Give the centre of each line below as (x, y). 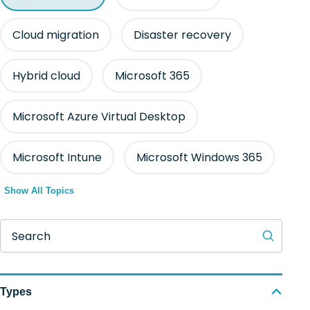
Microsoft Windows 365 (199, 157)
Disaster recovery (182, 35)
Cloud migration (56, 35)
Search (31, 236)
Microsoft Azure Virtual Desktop (99, 117)
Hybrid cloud (46, 76)
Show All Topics (39, 191)
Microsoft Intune (57, 157)
